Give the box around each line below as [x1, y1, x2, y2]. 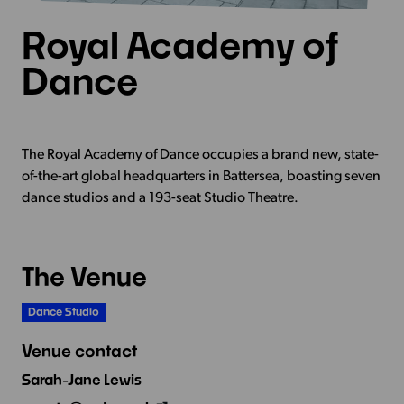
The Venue [21, 261, 147, 292]
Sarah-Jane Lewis [21, 370, 142, 388]
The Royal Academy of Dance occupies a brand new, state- [21, 148, 379, 163]
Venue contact [21, 340, 137, 361]
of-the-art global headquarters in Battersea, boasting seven [21, 170, 381, 185]
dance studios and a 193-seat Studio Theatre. [21, 191, 298, 207]
